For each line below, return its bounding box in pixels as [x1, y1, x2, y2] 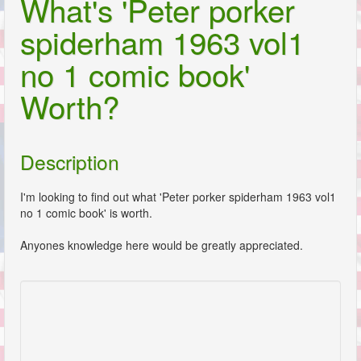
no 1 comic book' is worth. [20, 204, 152, 221]
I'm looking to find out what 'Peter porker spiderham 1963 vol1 [20, 188, 336, 205]
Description [20, 147, 119, 176]
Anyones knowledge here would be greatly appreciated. [20, 236, 303, 253]
